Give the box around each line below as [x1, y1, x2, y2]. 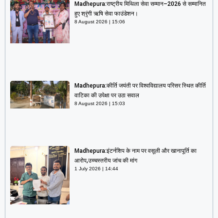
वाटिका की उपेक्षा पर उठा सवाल [74, 91, 139, 99]
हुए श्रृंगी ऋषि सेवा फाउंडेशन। [74, 10, 138, 18]
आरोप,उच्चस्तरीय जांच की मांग [74, 157, 137, 164]
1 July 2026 [74, 166, 102, 172]
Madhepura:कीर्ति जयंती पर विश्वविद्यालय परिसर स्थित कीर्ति [74, 82, 206, 89]
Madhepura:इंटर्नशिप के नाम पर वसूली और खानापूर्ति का [74, 147, 197, 155]
